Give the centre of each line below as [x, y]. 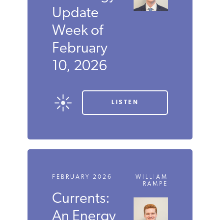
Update [75, 13]
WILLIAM [145, 177]
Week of [77, 31]
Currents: [80, 199]
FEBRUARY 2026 [82, 177]
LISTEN [119, 103]
